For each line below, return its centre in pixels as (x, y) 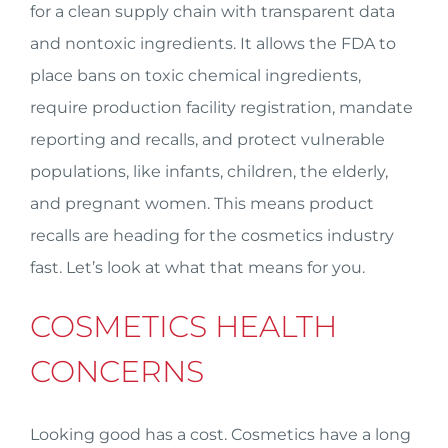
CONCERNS (117, 371)
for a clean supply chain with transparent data (212, 11)
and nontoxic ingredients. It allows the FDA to (213, 43)
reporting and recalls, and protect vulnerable (207, 139)
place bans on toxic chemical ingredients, (195, 75)
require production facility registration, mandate (221, 107)
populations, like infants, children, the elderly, (209, 171)
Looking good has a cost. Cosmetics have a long (220, 434)
